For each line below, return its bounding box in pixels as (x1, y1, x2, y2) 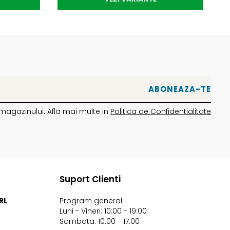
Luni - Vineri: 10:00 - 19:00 (60, 205, 147, 216)
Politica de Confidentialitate (110, 106, 211, 117)
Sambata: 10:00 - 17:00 (60, 216, 140, 226)
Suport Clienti (60, 172, 121, 185)
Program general (60, 195, 122, 206)
